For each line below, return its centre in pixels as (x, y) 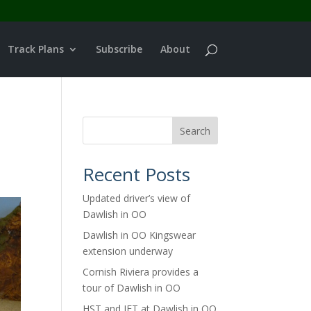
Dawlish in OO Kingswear (140, 235)
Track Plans (35, 49)
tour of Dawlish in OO (132, 288)
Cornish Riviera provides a (141, 272)
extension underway (128, 251)
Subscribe (119, 49)
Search (195, 131)
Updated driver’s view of (137, 198)
